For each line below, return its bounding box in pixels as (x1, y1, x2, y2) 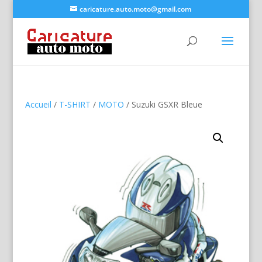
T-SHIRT (58, 99, 91, 110)
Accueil (25, 99, 51, 110)
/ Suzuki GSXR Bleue (123, 99, 202, 110)
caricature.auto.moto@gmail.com (80, 4, 192, 14)
